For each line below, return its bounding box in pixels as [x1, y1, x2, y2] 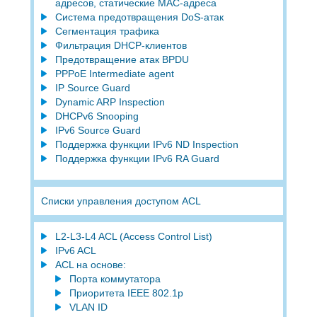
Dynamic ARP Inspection [54, 96, 165, 108]
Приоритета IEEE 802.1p [69, 287, 183, 299]
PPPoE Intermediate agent [54, 67, 174, 79]
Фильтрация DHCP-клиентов [54, 39, 187, 51]
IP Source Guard [54, 81, 130, 93]
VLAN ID [69, 301, 108, 313]
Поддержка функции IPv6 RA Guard [54, 152, 219, 164]
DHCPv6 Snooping [54, 110, 139, 122]
